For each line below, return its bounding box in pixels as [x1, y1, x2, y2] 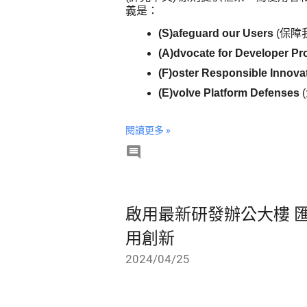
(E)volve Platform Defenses [158, 87, 299, 99]
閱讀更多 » [125, 125, 171, 136]
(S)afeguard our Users [158, 27, 273, 39]
